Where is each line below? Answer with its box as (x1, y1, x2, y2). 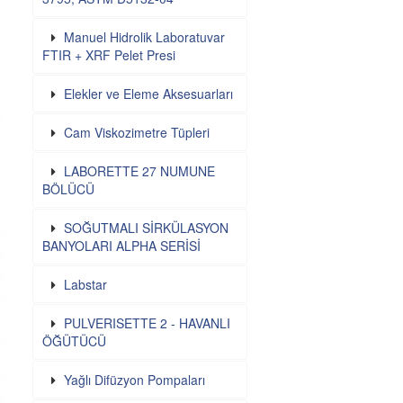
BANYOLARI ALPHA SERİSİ (41, 237, 201, 255)
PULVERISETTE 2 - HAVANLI (63, 314, 230, 332)
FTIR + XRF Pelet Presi (41, 46, 175, 64)
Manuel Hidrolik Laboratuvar (63, 28, 225, 46)
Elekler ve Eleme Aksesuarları (63, 85, 233, 103)
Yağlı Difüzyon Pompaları (63, 371, 205, 389)
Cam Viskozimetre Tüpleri (63, 123, 210, 141)
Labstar (63, 275, 107, 293)
